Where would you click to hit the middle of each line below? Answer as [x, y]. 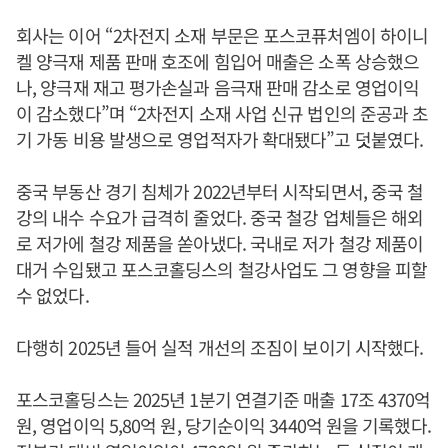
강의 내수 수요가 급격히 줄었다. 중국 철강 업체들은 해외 [220, 217]
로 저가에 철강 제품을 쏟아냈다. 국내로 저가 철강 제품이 [220, 243]
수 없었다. [52, 295]
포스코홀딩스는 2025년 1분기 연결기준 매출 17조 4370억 [223, 399]
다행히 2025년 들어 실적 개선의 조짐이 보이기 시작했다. [220, 347]
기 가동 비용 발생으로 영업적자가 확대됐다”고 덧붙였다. [220, 139]
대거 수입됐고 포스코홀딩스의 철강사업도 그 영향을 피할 [222, 269]
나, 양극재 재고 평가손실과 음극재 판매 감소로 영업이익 [218, 87]
